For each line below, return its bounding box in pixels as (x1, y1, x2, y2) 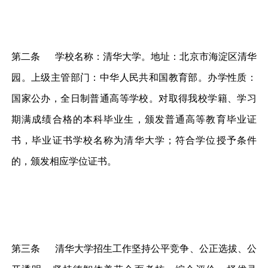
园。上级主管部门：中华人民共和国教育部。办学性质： (11, 69, 257, 84)
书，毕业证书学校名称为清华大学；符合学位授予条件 (11, 132, 257, 147)
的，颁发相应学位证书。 (11, 153, 117, 167)
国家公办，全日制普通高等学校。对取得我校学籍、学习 (11, 90, 257, 105)
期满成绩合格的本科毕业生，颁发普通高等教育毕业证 (11, 111, 257, 126)
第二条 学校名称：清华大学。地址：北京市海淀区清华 (11, 48, 257, 63)
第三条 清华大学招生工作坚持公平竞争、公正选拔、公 (11, 241, 257, 255)
